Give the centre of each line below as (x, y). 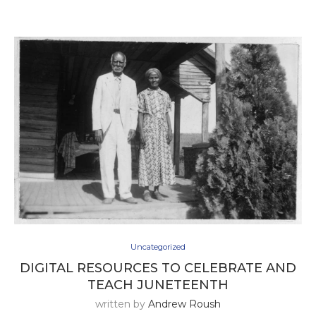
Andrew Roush (184, 304)
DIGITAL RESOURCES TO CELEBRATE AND (158, 268)
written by (122, 304)
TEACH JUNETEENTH (158, 285)
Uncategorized (158, 247)
